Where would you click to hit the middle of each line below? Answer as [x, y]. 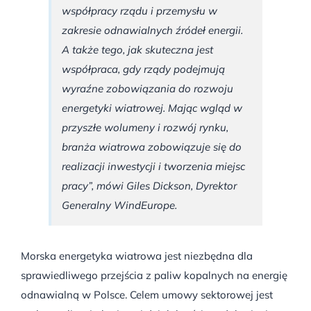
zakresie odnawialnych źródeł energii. [152, 30]
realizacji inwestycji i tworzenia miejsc [153, 166]
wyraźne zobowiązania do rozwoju [147, 88]
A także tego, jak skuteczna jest [137, 49]
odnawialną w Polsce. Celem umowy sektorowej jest [146, 294]
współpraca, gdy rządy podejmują [143, 69]
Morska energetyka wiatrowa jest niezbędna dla [136, 255]
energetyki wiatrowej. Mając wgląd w [152, 108]
